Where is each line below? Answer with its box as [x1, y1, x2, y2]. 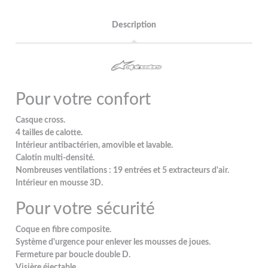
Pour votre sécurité [16, 200, 156, 217]
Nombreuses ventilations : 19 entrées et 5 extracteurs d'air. [16, 166, 230, 175]
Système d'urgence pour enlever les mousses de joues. [16, 237, 211, 246]
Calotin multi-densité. [16, 153, 95, 162]
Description [112, 20, 156, 29]
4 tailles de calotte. [16, 128, 83, 137]
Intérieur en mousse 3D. [16, 178, 103, 187]
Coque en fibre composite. [16, 225, 112, 234]
